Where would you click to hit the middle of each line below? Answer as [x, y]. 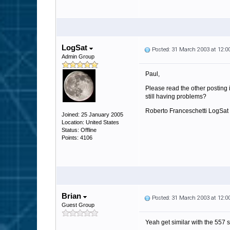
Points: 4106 [77, 138]
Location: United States [90, 122]
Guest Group [78, 205]
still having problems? [176, 97]
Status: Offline [79, 130]
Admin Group [78, 56]
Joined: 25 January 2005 [92, 114]
